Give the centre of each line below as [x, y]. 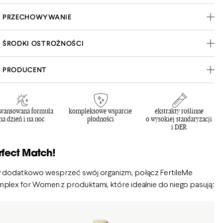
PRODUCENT [25, 70]
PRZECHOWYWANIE [37, 17]
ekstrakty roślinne [179, 111]
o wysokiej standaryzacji [179, 119]
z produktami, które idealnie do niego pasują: [137, 185]
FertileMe [176, 173]
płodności [100, 119]
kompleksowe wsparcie [101, 111]
